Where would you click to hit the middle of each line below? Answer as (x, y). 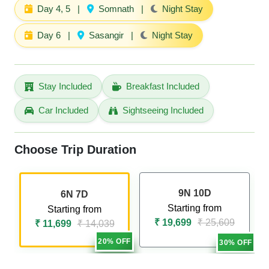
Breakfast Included (163, 86)
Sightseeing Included (163, 110)
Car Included (63, 110)
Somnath (116, 9)
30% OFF (236, 242)
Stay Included (65, 86)
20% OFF (114, 241)
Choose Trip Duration (75, 150)
